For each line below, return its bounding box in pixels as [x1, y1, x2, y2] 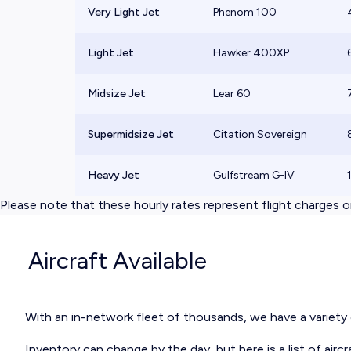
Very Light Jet [88, 5, 160, 19]
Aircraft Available [28, 246, 207, 275]
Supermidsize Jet [88, 128, 174, 141]
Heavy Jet [88, 168, 139, 182]
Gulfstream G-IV [213, 168, 295, 182]
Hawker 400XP [213, 46, 289, 60]
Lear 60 [213, 87, 251, 100]
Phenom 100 [213, 5, 277, 19]
